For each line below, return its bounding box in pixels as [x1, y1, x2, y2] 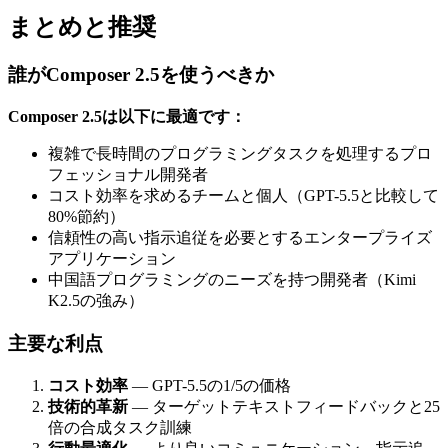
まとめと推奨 [8, 13, 156, 40]
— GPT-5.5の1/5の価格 [128, 376, 291, 394]
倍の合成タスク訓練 [48, 418, 192, 436]
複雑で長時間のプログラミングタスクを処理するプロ [48, 145, 432, 163]
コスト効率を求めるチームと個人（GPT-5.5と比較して [48, 187, 439, 205]
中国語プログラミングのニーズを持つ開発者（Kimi [48, 271, 416, 289]
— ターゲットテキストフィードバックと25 [128, 397, 440, 415]
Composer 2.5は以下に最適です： [8, 108, 246, 126]
